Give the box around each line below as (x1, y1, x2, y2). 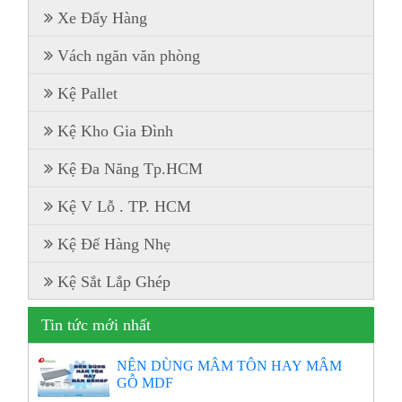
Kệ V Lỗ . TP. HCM (57, 197, 192, 214)
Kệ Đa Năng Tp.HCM (57, 160, 204, 177)
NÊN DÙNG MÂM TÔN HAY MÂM (117, 357, 343, 372)
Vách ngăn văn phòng (57, 47, 201, 64)
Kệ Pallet (57, 84, 118, 101)
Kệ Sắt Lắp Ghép (57, 273, 171, 290)
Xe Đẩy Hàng (57, 9, 148, 26)
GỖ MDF (117, 374, 174, 389)
